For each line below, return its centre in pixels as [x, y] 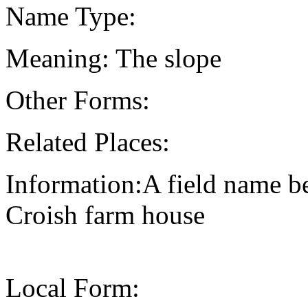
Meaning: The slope [113, 58]
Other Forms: [78, 100]
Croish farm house [105, 214]
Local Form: [73, 287]
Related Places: [88, 142]
